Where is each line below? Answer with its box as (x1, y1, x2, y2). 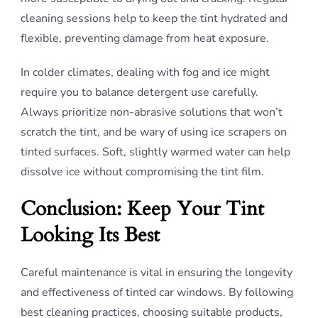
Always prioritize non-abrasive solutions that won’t (21, 104, 283, 120)
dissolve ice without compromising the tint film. (21, 164, 264, 180)
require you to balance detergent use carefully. (21, 84, 258, 100)
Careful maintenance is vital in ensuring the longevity (21, 265, 292, 280)
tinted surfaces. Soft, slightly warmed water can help (21, 144, 290, 160)
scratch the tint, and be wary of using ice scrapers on (21, 124, 287, 140)
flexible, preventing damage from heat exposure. (21, 31, 269, 46)
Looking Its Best (21, 221, 160, 248)
